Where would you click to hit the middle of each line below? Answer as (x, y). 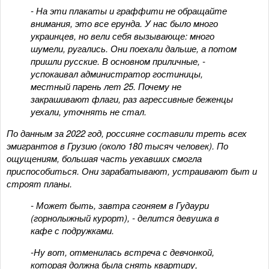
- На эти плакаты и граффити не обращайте (129, 10)
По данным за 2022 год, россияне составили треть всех (127, 133)
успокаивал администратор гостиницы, (117, 73)
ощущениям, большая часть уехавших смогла (104, 158)
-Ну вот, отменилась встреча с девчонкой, (122, 252)
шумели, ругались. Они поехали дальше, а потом (134, 48)
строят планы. (39, 183)
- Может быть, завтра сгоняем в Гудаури (120, 205)
